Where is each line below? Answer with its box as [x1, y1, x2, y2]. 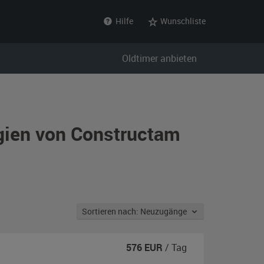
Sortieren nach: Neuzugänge [140, 206, 190, 217]
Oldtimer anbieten [122, 52, 197, 65]
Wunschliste [159, 15, 206, 27]
